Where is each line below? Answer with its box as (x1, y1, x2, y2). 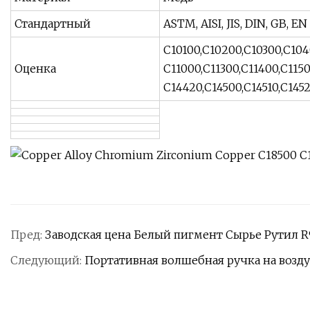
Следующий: (10, 253, 84, 268)
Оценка (15, 62, 56, 76)
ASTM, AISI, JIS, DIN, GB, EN (163, 17, 307, 31)
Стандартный (15, 17, 91, 31)
